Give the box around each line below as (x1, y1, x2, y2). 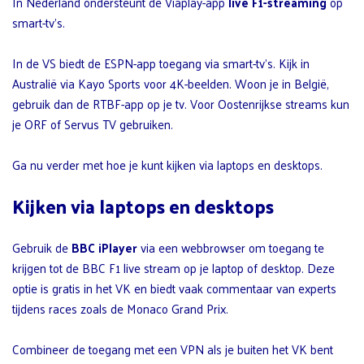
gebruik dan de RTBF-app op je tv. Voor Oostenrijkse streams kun (12, 93, 349, 115)
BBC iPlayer (71, 236, 137, 259)
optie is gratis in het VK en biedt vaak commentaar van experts (12, 277, 336, 300)
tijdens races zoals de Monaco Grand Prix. (12, 297, 228, 320)
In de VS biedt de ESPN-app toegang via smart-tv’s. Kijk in (12, 52, 310, 75)
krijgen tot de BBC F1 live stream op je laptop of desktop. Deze (12, 257, 335, 279)
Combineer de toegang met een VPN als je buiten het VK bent (12, 338, 333, 361)
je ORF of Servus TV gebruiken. (12, 113, 173, 136)
